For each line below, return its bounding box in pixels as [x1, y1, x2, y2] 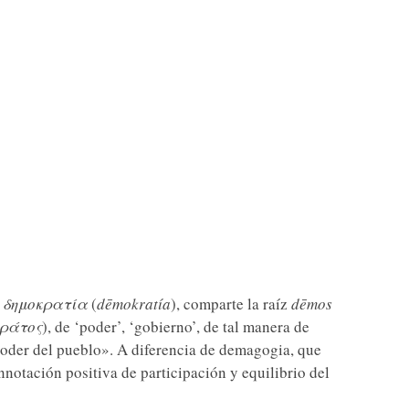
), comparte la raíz [170, 293, 291, 314]
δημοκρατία [2, 293, 88, 314]
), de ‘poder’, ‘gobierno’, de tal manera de [41, 316, 309, 337]
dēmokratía [96, 293, 171, 314]
